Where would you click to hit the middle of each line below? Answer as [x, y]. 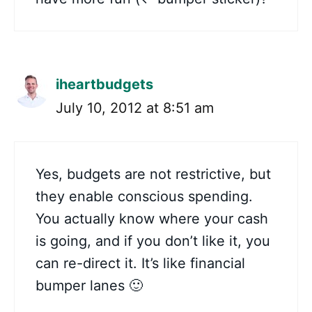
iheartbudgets [104, 84]
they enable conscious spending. [144, 196]
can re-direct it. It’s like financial [140, 263]
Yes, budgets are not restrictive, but [153, 174]
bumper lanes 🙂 [89, 286]
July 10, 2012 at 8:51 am [135, 108]
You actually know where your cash [152, 219]
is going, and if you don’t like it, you [153, 241]
